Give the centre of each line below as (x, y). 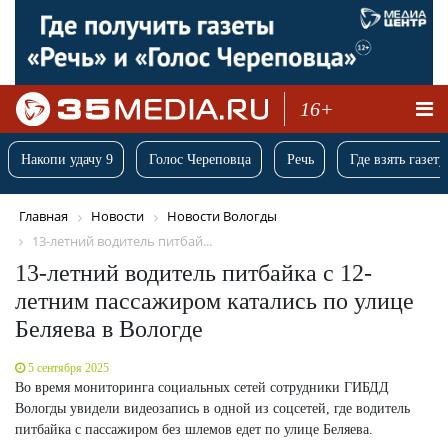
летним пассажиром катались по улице (214, 300)
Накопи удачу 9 (67, 160)
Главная (43, 216)
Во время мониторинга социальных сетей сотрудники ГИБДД (202, 387)
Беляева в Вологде (109, 328)
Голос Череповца (200, 160)
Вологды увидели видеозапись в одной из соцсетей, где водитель (212, 408)
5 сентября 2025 (68, 367)
